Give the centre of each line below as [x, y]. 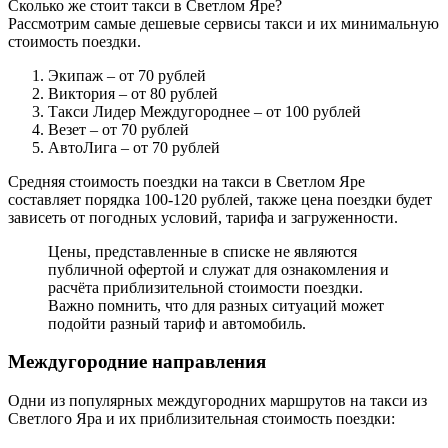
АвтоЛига [82, 147]
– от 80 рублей [166, 93]
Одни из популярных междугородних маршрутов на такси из [217, 401]
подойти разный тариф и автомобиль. [177, 323]
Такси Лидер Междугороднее [149, 111]
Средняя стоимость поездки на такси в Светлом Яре [186, 181]
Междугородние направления [137, 362]
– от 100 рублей [305, 111]
